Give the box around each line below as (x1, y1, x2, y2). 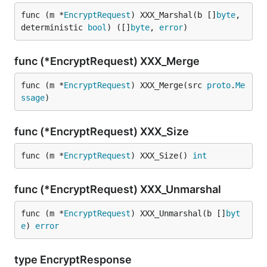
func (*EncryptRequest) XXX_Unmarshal (14, 183, 223, 195)
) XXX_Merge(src (131, 80, 207, 90)
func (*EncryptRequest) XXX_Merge (14, 55, 202, 67)
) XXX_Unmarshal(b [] (131, 209, 226, 218)
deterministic (21, 23, 88, 32)
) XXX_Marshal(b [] (131, 10, 216, 20)
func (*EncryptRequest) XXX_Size (14, 125, 191, 138)
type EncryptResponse (14, 253, 134, 266)
